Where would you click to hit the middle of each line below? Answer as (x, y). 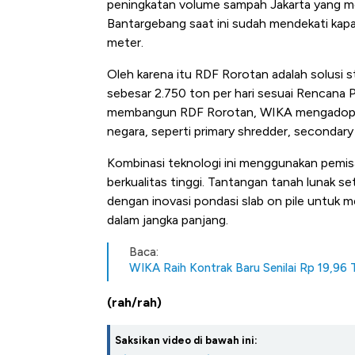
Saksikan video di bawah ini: (186, 341)
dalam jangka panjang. (168, 220)
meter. (125, 43)
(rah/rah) (134, 303)
